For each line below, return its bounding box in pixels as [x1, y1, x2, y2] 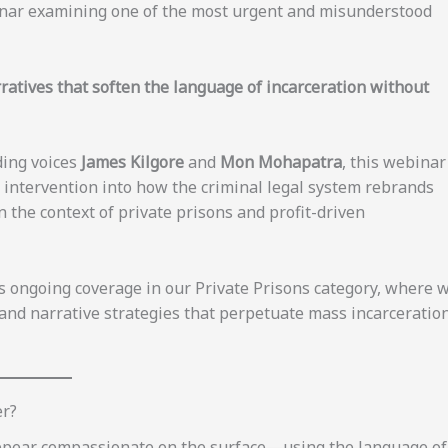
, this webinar [342, 151, 446, 174]
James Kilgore [81, 151, 184, 174]
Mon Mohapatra [220, 151, 342, 174]
